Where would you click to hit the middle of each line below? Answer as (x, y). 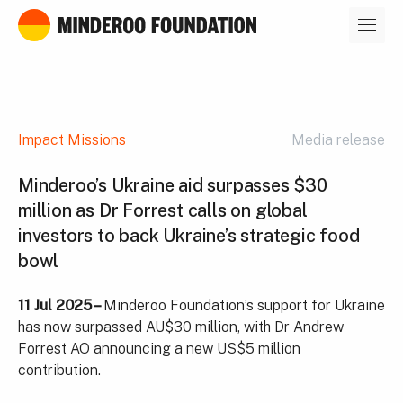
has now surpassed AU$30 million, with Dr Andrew (181, 327)
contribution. (59, 370)
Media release (338, 140)
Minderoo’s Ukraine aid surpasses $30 (173, 185)
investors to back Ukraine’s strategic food (189, 236)
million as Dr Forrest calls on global (163, 210)
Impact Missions (72, 140)
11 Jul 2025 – (61, 305)
